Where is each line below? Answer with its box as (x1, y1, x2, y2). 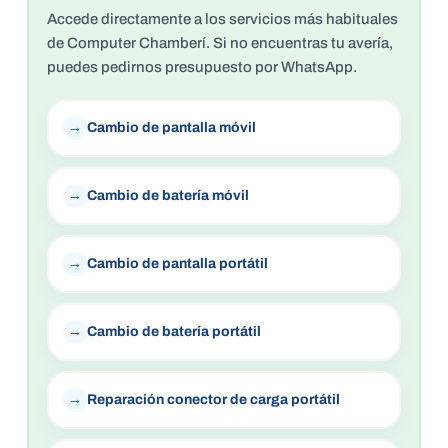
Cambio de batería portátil (87, 324, 261, 339)
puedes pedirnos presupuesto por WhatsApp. (47, 59, 357, 75)
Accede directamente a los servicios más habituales (47, 11, 398, 27)
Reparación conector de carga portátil (87, 392, 340, 407)
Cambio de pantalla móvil (87, 120, 256, 135)
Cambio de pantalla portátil (87, 256, 268, 271)
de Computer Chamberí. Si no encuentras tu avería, (47, 35, 393, 51)
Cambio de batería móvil (87, 188, 249, 203)
